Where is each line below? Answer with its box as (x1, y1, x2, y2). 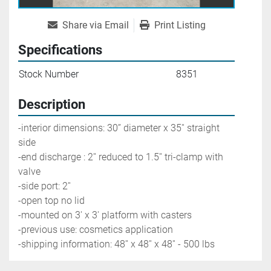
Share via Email (62, 19, 129, 31)
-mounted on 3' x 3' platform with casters (18, 209, 192, 221)
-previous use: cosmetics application (18, 224, 173, 236)
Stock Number (19, 68, 79, 80)
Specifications (18, 42, 102, 58)
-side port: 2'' (18, 180, 71, 192)
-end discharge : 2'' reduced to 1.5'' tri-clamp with (18, 151, 223, 163)
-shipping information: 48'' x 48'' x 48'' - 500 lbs (18, 238, 215, 250)
